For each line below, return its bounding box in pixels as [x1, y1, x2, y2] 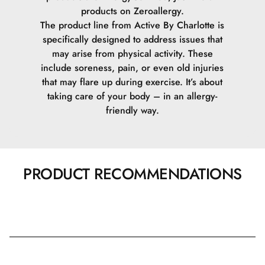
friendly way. [105, 104, 159, 117]
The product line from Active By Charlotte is [40, 18, 225, 32]
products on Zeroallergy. [80, 4, 184, 18]
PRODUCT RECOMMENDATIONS [23, 163, 242, 185]
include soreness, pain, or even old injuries [41, 61, 224, 75]
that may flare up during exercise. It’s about [42, 75, 223, 89]
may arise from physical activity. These [51, 47, 213, 60]
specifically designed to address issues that [42, 33, 222, 46]
